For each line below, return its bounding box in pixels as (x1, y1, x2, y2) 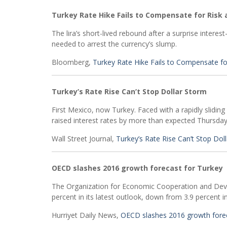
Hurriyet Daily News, (52, 210, 121, 220)
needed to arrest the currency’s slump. (52, 39, 177, 49)
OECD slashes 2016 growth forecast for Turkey (52, 163, 223, 173)
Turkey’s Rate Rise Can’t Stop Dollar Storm (52, 87, 207, 96)
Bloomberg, (52, 57, 93, 67)
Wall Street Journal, (52, 134, 116, 143)
